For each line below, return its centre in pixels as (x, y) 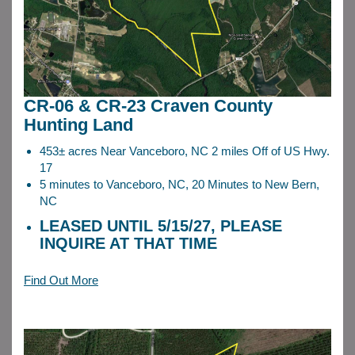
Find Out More (61, 280)
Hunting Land (78, 124)
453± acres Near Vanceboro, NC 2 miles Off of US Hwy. (185, 151)
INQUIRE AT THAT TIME (128, 243)
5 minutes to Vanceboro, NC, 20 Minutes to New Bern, (179, 184)
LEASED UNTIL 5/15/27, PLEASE (161, 225)
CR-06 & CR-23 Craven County (148, 105)
